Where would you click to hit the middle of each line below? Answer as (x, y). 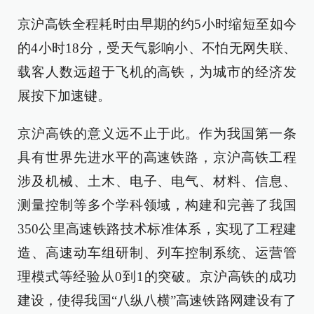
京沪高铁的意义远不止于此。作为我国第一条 (157, 134)
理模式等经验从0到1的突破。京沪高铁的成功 (157, 277)
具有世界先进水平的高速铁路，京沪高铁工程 (157, 157)
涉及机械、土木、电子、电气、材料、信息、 (157, 181)
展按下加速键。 (64, 96)
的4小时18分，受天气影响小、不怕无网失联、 (157, 48)
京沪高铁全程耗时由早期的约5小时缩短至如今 (157, 24)
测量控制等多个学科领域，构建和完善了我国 (157, 205)
